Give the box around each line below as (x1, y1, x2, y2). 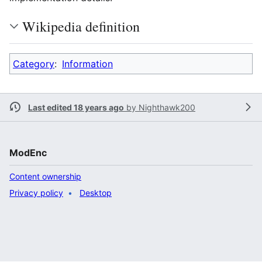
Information (62, 57, 113, 70)
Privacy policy (9, 187, 63, 198)
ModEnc (9, 146, 47, 158)
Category (13, 57, 54, 70)
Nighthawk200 (139, 102, 195, 112)
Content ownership (9, 171, 81, 181)
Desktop (80, 187, 112, 198)
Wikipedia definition (22, 16, 140, 36)
